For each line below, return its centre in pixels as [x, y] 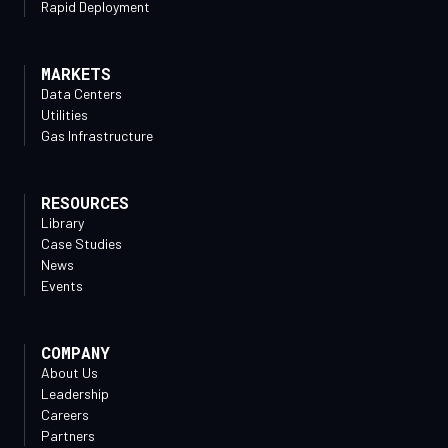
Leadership [75, 393]
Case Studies [81, 243]
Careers [65, 414]
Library [62, 222]
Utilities [64, 114]
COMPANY [75, 352]
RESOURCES [85, 202]
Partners [68, 435]
